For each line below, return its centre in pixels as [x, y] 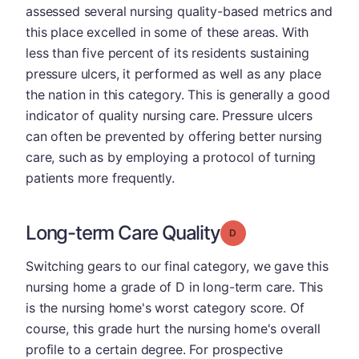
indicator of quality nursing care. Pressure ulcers [169, 115]
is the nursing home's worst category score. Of [165, 307]
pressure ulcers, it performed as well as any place [173, 73]
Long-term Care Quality [123, 232]
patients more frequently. [100, 177]
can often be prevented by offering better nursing [174, 136]
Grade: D [256, 232]
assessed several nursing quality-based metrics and [179, 11]
